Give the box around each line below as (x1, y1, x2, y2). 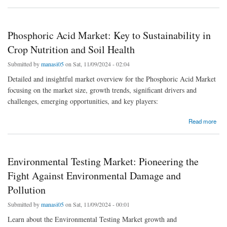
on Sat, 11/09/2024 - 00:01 (64, 200, 130, 208)
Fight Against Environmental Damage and (8, 168, 181, 182)
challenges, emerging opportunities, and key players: (8, 96, 158, 106)
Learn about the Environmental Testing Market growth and (8, 214, 177, 224)
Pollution (8, 182, 46, 197)
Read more (188, 117, 217, 125)
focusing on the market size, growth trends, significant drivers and (8, 85, 197, 95)
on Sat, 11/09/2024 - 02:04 (64, 59, 130, 68)
